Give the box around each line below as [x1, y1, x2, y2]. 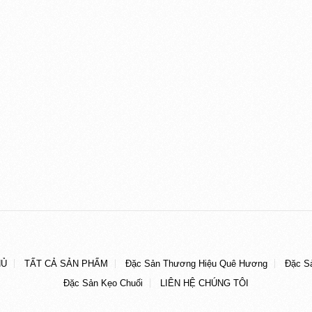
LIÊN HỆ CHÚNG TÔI [160, 278, 249, 289]
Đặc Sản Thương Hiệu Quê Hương [125, 258, 267, 270]
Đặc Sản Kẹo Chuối [63, 278, 143, 289]
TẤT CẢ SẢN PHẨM [24, 258, 108, 270]
